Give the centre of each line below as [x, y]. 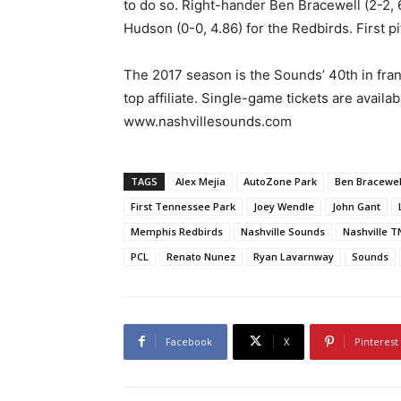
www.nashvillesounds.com [208, 121]
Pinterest [376, 341]
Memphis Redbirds [177, 231]
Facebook [189, 341]
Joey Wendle [284, 206]
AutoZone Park [280, 181]
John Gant [356, 206]
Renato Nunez [201, 256]
